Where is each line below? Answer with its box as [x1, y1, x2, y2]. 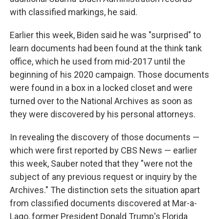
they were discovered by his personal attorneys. [10, 109, 196, 119]
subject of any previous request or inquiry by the [10, 172, 197, 182]
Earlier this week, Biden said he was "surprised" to [10, 30, 201, 40]
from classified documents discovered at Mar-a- [10, 198, 197, 208]
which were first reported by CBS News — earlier [10, 145, 197, 155]
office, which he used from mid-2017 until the [10, 56, 185, 66]
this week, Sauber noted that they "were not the [10, 158, 193, 169]
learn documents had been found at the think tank [10, 43, 202, 53]
